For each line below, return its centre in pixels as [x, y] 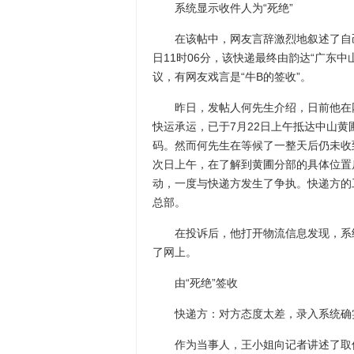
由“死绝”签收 [195, 283]
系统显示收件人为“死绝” [223, 8]
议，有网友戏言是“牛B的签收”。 [232, 77]
